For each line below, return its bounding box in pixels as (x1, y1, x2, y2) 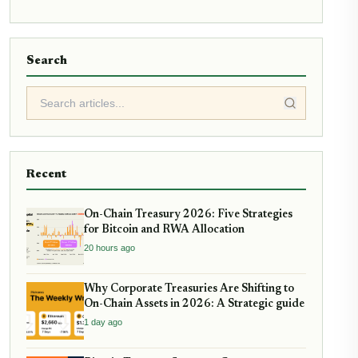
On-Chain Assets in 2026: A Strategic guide (84, 299, 304, 311)
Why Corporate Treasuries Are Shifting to (84, 284, 294, 296)
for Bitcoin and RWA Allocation (84, 225, 245, 237)
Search (26, 55, 67, 68)
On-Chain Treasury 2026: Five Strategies (84, 209, 292, 221)
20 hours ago (84, 243, 135, 253)
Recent (26, 169, 66, 181)
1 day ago (84, 317, 122, 328)
